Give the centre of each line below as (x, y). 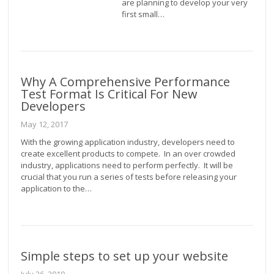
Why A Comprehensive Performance (126, 82)
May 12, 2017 (45, 124)
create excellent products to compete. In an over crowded (128, 154)
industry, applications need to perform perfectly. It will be (127, 165)
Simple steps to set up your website (125, 256)
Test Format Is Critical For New (109, 94)
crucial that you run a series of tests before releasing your (129, 177)
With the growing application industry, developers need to (128, 142)
